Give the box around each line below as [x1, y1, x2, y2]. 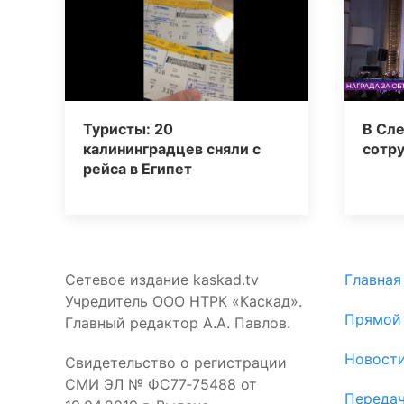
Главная [344, 270, 401, 289]
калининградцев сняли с [83, 139, 261, 158]
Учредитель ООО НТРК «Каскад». [65, 291, 302, 310]
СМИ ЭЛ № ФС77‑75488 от [65, 374, 257, 393]
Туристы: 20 [83, 119, 173, 138]
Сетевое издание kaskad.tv [65, 270, 259, 289]
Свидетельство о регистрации [65, 353, 287, 372]
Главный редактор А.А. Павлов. [65, 313, 290, 332]
